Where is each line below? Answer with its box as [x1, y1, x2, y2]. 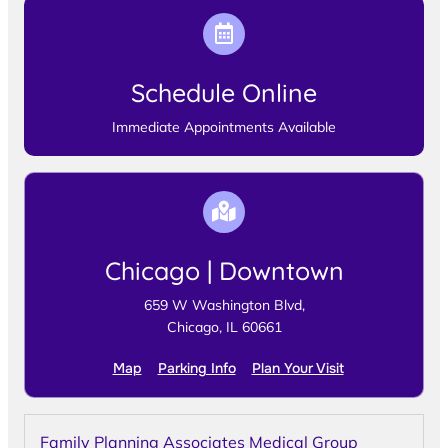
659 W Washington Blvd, [143, 295, 305, 314]
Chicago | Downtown [104, 254, 344, 286]
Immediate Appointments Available [112, 117, 336, 136]
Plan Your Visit [251, 358, 344, 377]
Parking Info [157, 358, 236, 377]
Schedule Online [131, 76, 317, 108]
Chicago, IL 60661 [166, 317, 282, 336]
